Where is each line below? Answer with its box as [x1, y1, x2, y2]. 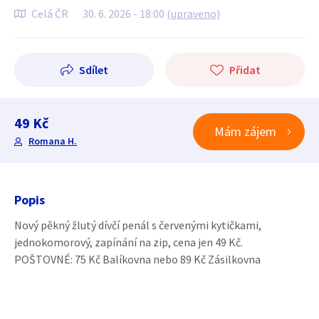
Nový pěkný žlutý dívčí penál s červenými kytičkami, [14, 218, 261, 232]
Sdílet [78, 63, 108, 77]
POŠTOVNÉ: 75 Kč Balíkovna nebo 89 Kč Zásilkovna [14, 252, 261, 266]
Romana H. [28, 135, 77, 147]
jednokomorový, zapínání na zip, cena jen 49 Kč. [14, 235, 243, 249]
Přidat [229, 63, 261, 77]
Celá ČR [31, 6, 68, 21]
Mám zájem [214, 123, 276, 140]
